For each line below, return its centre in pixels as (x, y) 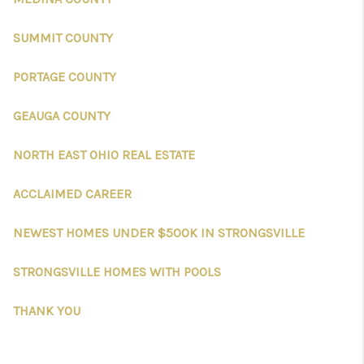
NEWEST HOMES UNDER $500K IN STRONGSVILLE (159, 233)
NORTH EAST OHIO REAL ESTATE (104, 155)
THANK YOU (47, 311)
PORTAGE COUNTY (65, 77)
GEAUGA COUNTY (62, 116)
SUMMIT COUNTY (63, 38)
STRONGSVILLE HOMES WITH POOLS (117, 272)
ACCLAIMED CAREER (72, 194)
